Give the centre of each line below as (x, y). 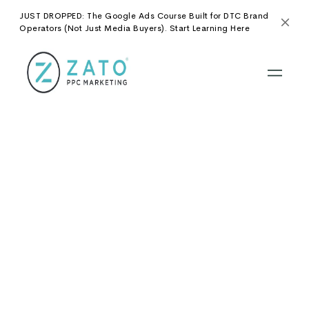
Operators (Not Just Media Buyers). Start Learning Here (134, 28)
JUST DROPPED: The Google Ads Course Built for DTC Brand (144, 16)
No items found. (154, 130)
